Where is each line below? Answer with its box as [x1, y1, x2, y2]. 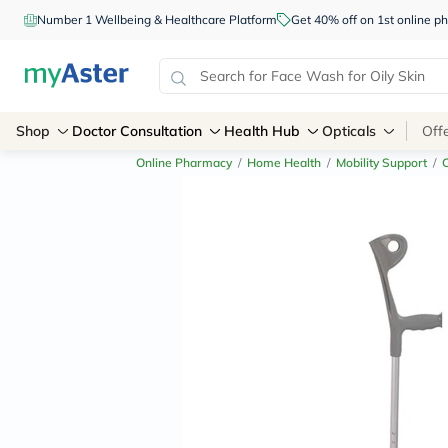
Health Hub [224, 122, 300, 140]
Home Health [247, 155, 321, 170]
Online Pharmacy [136, 155, 232, 170]
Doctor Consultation [72, 122, 202, 140]
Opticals [322, 122, 376, 140]
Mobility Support [336, 155, 427, 170]
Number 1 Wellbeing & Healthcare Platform [37, 12, 277, 27]
